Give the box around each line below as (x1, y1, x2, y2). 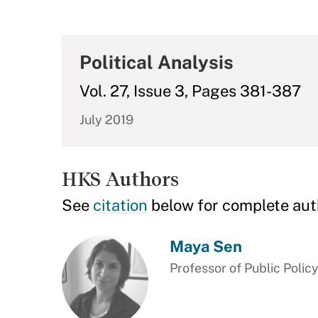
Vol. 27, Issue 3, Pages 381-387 (79, 82, 301, 100)
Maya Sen (169, 237, 242, 256)
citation (93, 196, 148, 214)
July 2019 (79, 112, 133, 127)
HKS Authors (62, 168, 179, 190)
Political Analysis (79, 51, 234, 73)
